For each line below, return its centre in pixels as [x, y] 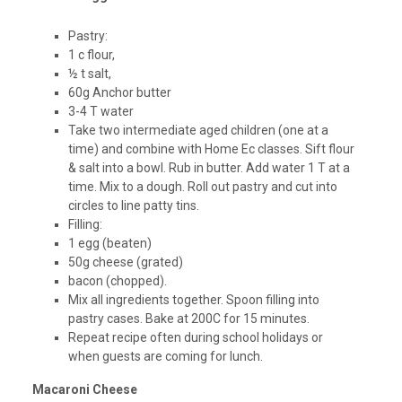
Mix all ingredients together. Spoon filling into [193, 300]
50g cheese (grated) [125, 262]
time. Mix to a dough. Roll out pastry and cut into [202, 187]
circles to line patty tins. [133, 206]
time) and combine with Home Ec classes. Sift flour [211, 149]
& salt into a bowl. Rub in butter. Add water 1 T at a [209, 168]
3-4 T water [100, 112]
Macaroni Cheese [84, 390]
